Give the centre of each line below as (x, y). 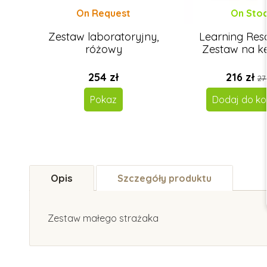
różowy (103, 49)
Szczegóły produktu (164, 178)
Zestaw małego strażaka (103, 218)
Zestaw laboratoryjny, (104, 37)
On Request (104, 13)
